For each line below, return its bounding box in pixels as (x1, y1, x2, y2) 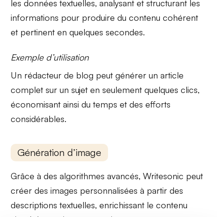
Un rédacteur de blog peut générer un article (11, 70, 184, 81)
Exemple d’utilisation (11, 52, 89, 63)
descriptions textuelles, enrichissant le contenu (11, 199, 188, 210)
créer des (11, 185, 51, 196)
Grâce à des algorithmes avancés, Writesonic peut (11, 170, 203, 181)
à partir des (138, 185, 184, 196)
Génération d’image (17, 146, 102, 158)
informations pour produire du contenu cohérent (11, 12, 199, 23)
